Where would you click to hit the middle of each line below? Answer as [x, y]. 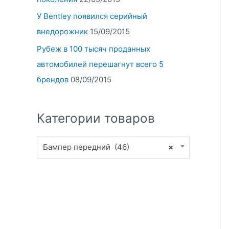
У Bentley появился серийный [92, 16]
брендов [53, 80]
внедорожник [62, 32]
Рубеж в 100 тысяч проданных [94, 49]
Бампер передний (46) [86, 147]
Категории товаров [96, 118]
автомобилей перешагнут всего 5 [100, 64]
